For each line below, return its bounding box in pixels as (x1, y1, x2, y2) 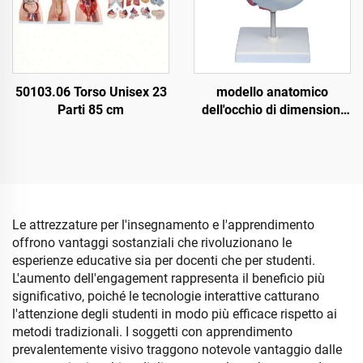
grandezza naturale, (214, 138, 331, 153)
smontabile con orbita (209, 156, 335, 171)
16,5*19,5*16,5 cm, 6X (207, 120, 337, 135)
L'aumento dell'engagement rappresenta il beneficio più (12, 271, 325, 286)
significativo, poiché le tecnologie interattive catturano (12, 288, 319, 304)
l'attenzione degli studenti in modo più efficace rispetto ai (12, 306, 337, 322)
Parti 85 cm (58, 102, 124, 117)
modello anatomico (216, 84, 328, 100)
